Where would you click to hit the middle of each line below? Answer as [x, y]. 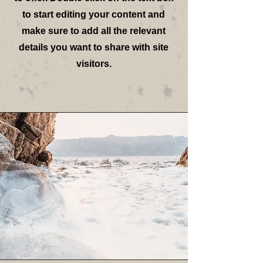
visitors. [94, 64]
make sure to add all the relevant [94, 31]
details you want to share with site [94, 47]
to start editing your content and [94, 14]
